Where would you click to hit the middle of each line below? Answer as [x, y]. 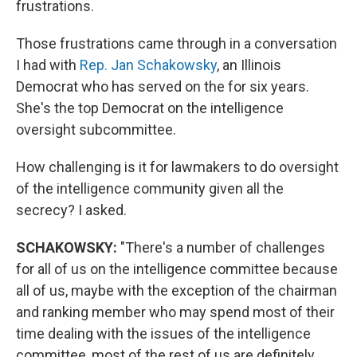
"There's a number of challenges [221, 247]
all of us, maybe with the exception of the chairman [177, 290]
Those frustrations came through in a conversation [177, 43]
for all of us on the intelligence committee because [177, 269]
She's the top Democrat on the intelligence [150, 108]
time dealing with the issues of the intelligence [163, 333]
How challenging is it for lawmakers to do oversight [177, 167]
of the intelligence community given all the [150, 188]
